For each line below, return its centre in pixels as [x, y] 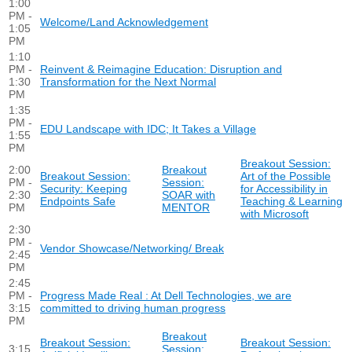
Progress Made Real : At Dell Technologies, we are [166, 295]
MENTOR [186, 207]
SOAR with [189, 195]
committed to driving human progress [133, 308]
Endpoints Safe [78, 201]
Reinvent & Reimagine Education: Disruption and [161, 69]
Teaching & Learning [291, 201]
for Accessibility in [284, 189]
